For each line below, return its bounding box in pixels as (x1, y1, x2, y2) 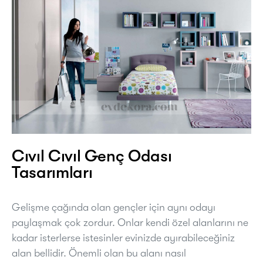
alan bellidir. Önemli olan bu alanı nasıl (12, 247, 186, 259)
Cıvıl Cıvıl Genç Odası (12, 147, 172, 166)
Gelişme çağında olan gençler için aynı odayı (12, 201, 215, 213)
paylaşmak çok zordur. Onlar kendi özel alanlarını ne (12, 217, 248, 228)
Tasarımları (12, 163, 93, 182)
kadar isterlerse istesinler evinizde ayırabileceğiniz (12, 232, 235, 244)
